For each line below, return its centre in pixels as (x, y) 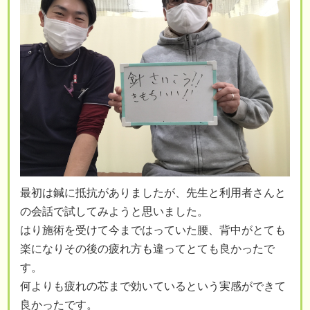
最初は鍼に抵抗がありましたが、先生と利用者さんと (153, 193)
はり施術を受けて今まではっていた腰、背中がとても (153, 230)
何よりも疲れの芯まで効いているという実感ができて (153, 286)
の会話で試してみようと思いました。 (114, 212)
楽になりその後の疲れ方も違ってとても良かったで (147, 249)
